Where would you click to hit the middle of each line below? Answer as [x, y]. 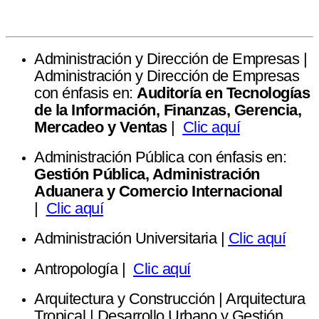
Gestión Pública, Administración [147, 174]
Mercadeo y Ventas [101, 127]
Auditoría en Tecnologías [223, 93]
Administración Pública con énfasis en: [160, 157]
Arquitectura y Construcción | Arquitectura [169, 298]
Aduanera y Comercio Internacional [158, 192]
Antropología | [84, 268]
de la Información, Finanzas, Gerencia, [168, 110]
